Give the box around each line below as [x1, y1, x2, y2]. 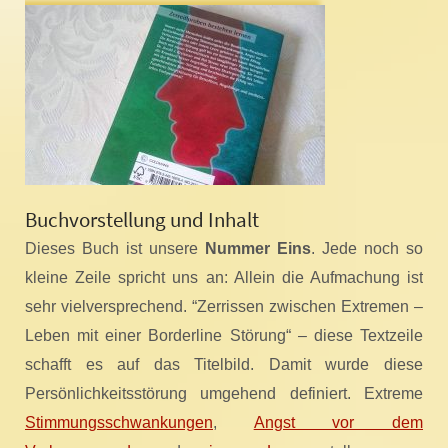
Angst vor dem [253, 414, 424, 432]
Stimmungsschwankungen [25, 414, 213, 432]
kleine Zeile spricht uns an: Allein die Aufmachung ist [25, 269, 423, 287]
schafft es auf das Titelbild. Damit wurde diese [25, 356, 423, 374]
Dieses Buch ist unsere [25, 240, 205, 258]
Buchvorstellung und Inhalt [25, 206, 259, 234]
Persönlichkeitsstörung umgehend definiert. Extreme [25, 385, 423, 403]
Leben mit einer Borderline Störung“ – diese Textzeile [25, 327, 423, 345]
